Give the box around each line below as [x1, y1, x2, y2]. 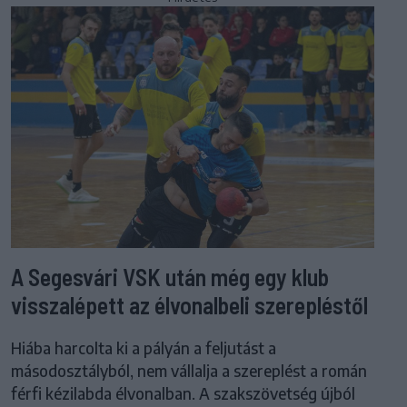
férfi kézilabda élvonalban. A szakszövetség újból [11, 383, 355, 404]
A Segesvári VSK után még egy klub [11, 263, 329, 292]
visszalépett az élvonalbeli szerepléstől [11, 291, 368, 320]
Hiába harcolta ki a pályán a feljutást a [11, 338, 276, 359]
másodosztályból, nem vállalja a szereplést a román [11, 361, 367, 382]
